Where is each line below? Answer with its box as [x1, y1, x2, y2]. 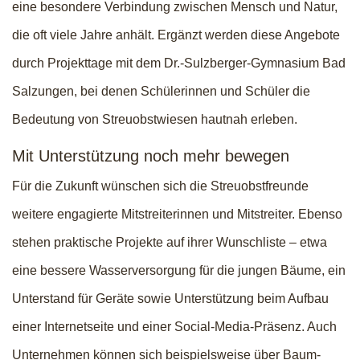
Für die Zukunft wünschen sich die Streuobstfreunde [12, 179, 309, 193]
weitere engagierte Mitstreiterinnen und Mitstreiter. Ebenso [12, 207, 342, 221]
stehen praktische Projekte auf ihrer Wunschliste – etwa [12, 235, 327, 249]
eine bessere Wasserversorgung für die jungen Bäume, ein [12, 264, 346, 277]
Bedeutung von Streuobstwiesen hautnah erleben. [12, 112, 297, 126]
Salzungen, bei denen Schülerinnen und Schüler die [12, 84, 310, 98]
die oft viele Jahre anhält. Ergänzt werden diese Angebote [12, 28, 340, 42]
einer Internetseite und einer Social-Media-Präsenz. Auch [12, 320, 337, 333]
